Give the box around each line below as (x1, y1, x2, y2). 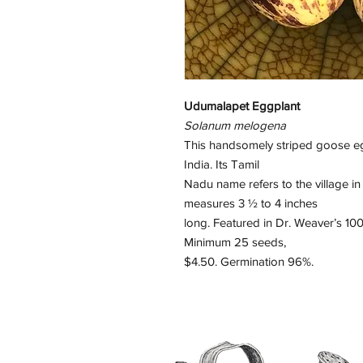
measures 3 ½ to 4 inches (184, 196, 318, 211)
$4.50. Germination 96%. (184, 254, 314, 269)
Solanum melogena (184, 118, 286, 133)
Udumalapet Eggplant (184, 99, 300, 113)
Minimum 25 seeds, (184, 235, 286, 250)
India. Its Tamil (184, 157, 259, 172)
